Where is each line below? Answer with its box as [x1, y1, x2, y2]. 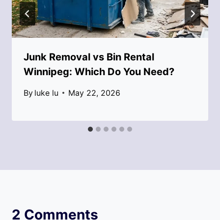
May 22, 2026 [68, 87, 121, 98]
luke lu [34, 87, 59, 98]
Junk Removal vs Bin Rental [24, 51, 154, 63]
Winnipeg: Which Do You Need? [24, 65, 174, 78]
